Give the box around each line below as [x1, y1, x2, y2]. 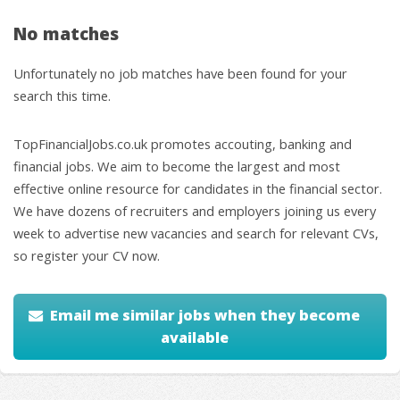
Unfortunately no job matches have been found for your [13, 63, 347, 82]
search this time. [13, 86, 111, 104]
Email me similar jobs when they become [50, 304, 361, 325]
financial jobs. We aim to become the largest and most [13, 157, 340, 176]
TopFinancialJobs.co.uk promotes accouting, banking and [13, 135, 352, 154]
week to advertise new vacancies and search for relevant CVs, [13, 224, 379, 243]
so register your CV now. [13, 246, 160, 265]
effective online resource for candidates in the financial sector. [13, 179, 382, 198]
